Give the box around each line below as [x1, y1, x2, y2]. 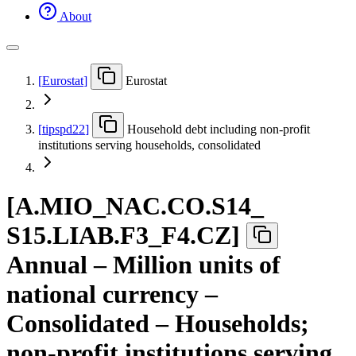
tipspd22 [42, 122, 85, 136]
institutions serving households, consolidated [38, 137, 261, 152]
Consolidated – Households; [6, 309, 309, 339]
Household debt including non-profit [127, 122, 310, 136]
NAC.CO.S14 [106, 192, 251, 221]
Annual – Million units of [6, 250, 281, 280]
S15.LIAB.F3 [6, 221, 149, 250]
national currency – [6, 280, 218, 309]
